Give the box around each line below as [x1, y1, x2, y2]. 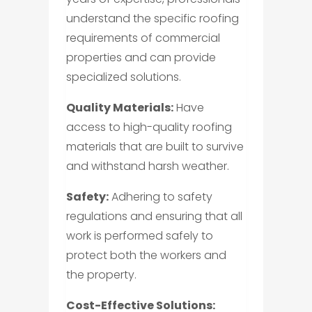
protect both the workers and [65, 247, 226, 263]
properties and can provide [65, 49, 216, 65]
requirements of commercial [65, 29, 220, 46]
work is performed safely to [65, 227, 213, 244]
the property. [65, 266, 136, 283]
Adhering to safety [108, 188, 212, 205]
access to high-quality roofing [65, 118, 232, 135]
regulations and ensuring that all [65, 208, 242, 224]
